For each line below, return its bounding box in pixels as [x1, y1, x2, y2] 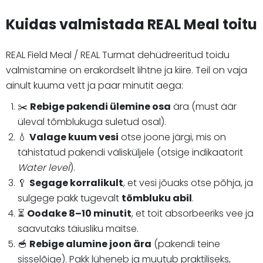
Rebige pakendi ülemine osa [30, 99, 171, 113]
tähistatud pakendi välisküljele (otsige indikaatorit [18, 145, 243, 159]
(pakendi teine [151, 237, 220, 251]
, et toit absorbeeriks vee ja [131, 206, 254, 220]
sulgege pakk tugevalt [18, 191, 122, 205]
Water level [18, 160, 70, 174]
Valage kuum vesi [29, 130, 119, 144]
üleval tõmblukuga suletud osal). [18, 114, 166, 129]
